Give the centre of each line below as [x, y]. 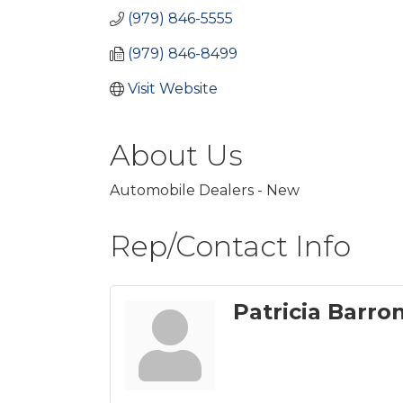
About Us [176, 155]
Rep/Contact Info [230, 246]
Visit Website [173, 89]
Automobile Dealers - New [205, 190]
